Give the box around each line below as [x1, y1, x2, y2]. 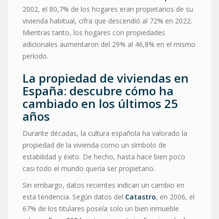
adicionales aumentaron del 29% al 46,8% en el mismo [22, 39, 196, 49]
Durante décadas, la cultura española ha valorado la [22, 128, 187, 138]
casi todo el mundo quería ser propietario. [22, 163, 155, 173]
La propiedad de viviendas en [22, 69, 189, 86]
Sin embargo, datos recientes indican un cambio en [22, 180, 184, 190]
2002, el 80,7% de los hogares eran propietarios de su [22, 4, 193, 14]
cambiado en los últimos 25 [22, 95, 178, 111]
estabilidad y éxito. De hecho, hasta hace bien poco [22, 152, 185, 161]
